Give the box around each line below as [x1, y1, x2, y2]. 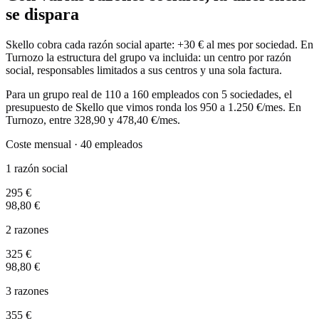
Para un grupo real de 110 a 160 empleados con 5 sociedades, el [6, 88, 292, 101]
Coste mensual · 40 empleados [6, 138, 142, 151]
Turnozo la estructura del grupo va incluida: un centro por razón [6, 51, 291, 64]
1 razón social [6, 162, 68, 175]
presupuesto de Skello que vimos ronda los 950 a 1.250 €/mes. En [6, 101, 301, 114]
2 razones [6, 224, 48, 236]
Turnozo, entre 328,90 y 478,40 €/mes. [6, 114, 180, 127]
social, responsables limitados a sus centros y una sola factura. [6, 64, 282, 77]
